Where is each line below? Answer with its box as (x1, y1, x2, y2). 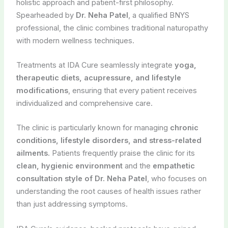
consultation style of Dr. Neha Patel (16, 174, 147, 184)
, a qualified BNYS (128, 10, 189, 20)
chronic (169, 123, 198, 133)
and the (122, 161, 153, 171)
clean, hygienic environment (16, 161, 123, 171)
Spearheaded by (16, 10, 76, 20)
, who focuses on (147, 174, 207, 184)
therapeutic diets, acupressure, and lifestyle (16, 73, 181, 82)
